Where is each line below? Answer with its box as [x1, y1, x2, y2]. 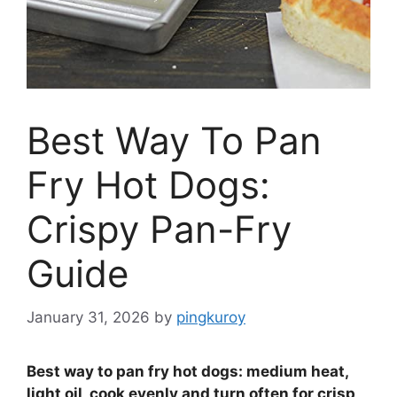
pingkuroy [176, 307, 245, 326]
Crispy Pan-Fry [27, 206, 292, 252]
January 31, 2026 [27, 307, 150, 326]
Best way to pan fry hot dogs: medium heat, [27, 362, 348, 380]
